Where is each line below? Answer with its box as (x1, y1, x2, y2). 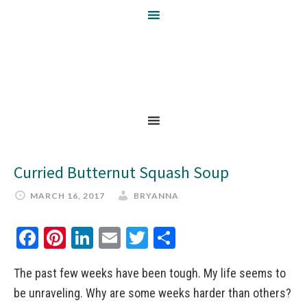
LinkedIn (93, 225, 164, 251)
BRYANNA (134, 191, 179, 201)
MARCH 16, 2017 (30, 191, 105, 201)
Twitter (148, 225, 209, 251)
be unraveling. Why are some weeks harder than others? (14, 286, 291, 300)
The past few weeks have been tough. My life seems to (14, 266, 286, 280)
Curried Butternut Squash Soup (14, 162, 229, 183)
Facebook (38, 225, 119, 251)
